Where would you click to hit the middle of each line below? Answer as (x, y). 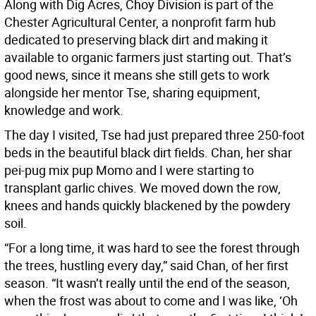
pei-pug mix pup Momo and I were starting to (129, 170)
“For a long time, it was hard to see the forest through (152, 248)
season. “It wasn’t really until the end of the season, (147, 283)
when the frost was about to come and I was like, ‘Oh (151, 301)
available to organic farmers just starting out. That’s (148, 57)
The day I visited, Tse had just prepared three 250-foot (154, 135)
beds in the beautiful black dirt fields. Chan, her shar (148, 153)
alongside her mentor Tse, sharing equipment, (132, 93)
